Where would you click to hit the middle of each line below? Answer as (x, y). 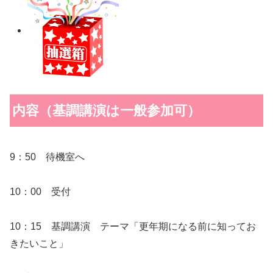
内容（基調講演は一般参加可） (107, 111)
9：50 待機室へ (47, 157)
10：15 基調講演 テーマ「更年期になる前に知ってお (133, 226)
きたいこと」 (39, 243)
